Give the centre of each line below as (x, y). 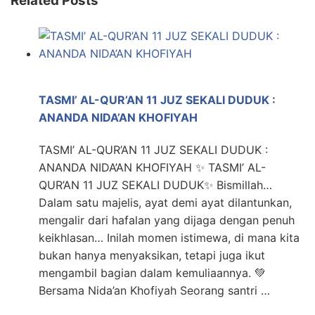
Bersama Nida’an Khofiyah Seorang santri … (154, 291)
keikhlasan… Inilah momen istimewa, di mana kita (169, 238)
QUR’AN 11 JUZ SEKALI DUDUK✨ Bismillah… (155, 185)
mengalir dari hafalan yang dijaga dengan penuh (167, 220)
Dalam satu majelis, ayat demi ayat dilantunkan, (165, 203)
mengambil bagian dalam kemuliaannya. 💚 (152, 273)
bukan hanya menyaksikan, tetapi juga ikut (152, 256)
